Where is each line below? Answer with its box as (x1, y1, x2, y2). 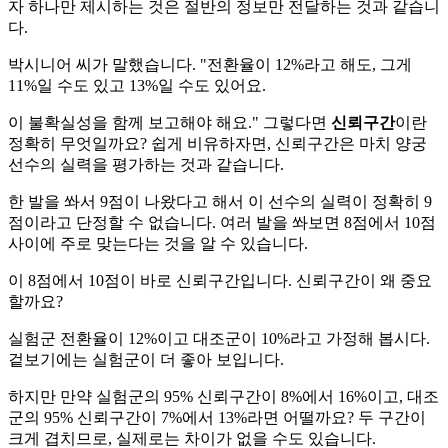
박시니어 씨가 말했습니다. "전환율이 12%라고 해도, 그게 (8, 55, 412, 73)
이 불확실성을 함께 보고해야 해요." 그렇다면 (8, 113, 331, 131)
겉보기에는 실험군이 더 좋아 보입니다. (8, 350, 284, 368)
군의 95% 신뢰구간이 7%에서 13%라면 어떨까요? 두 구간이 (8, 408, 426, 426)
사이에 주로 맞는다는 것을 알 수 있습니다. (8, 234, 308, 252)
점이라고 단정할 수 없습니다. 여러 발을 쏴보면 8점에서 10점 (8, 213, 436, 231)
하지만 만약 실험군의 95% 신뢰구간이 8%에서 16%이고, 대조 (8, 387, 439, 405)
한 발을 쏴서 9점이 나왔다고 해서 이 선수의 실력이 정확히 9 (8, 192, 432, 210)
